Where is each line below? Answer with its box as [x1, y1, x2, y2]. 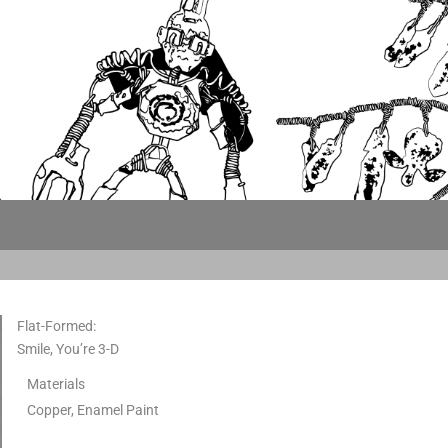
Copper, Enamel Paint [27, 401, 159, 418]
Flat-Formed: [17, 318, 96, 334]
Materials [27, 375, 85, 392]
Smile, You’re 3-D [17, 341, 119, 357]
